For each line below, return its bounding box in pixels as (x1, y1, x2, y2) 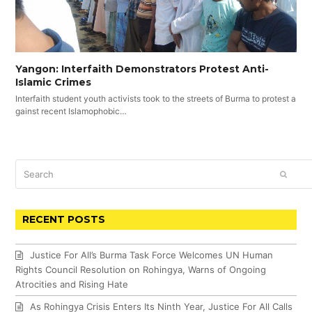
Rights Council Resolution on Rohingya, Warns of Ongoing (15, 263, 267, 275)
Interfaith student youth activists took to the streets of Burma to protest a (15, 93, 297, 104)
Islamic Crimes (15, 76, 92, 89)
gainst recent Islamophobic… (15, 106, 127, 117)
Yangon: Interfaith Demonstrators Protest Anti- (15, 63, 270, 76)
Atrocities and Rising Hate (15, 278, 129, 290)
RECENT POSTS (22, 212, 106, 226)
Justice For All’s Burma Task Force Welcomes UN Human (30, 249, 274, 260)
